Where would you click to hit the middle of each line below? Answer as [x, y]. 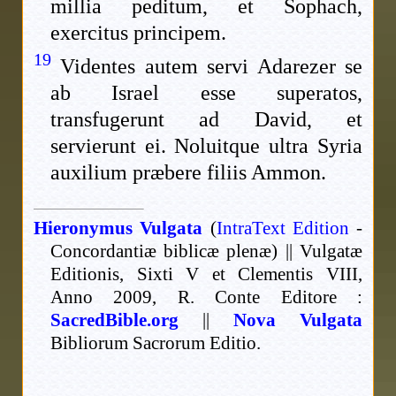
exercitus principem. [139, 33]
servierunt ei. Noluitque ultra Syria [206, 146]
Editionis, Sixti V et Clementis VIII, [206, 274]
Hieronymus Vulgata [118, 228]
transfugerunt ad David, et [206, 120]
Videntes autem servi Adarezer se [211, 67]
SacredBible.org [115, 320]
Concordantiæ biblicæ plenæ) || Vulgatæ [206, 251]
